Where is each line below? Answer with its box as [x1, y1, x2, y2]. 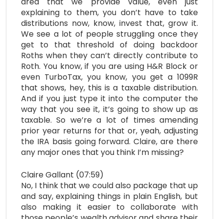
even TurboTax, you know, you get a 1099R [21, 71, 198, 83]
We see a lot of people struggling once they [21, 28, 198, 40]
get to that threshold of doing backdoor [21, 39, 198, 51]
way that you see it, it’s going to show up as [21, 104, 198, 115]
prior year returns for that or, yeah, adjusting [21, 125, 198, 137]
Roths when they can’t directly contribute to [21, 50, 198, 62]
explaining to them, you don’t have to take [21, 7, 198, 19]
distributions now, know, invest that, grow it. [21, 18, 198, 29]
